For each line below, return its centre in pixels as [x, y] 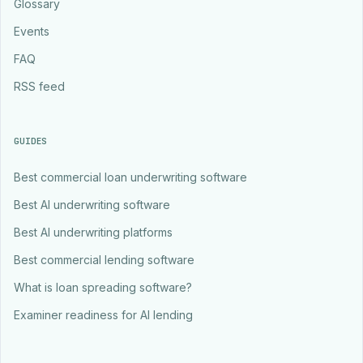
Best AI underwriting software [92, 205]
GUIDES [31, 141]
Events [32, 31]
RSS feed [39, 86]
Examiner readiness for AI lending [103, 315]
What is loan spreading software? [103, 287]
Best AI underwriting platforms [93, 232]
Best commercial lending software [104, 260]
